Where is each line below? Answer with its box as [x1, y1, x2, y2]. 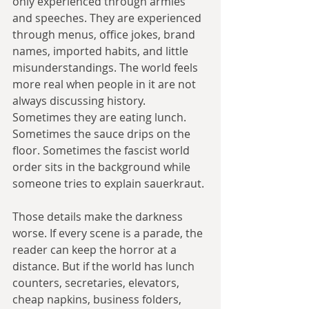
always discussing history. [12, 93, 148, 109]
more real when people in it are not [12, 77, 199, 92]
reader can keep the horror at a [12, 242, 179, 258]
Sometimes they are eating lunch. [12, 110, 189, 126]
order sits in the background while [12, 159, 193, 175]
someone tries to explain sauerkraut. [12, 176, 204, 192]
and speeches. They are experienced [12, 10, 204, 26]
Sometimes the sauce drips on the [12, 126, 193, 142]
